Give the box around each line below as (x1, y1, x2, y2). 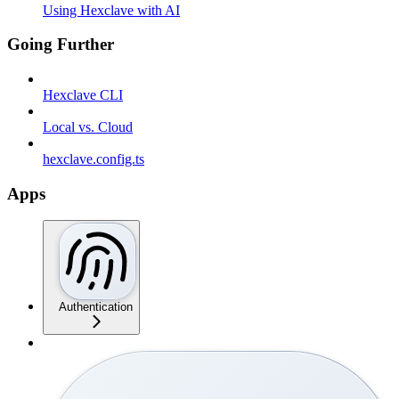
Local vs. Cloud (43, 119, 133, 135)
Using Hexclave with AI (43, 2, 180, 18)
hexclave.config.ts (43, 151, 144, 167)
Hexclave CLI (43, 87, 123, 103)
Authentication (59, 300, 133, 314)
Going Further (7, 35, 114, 54)
